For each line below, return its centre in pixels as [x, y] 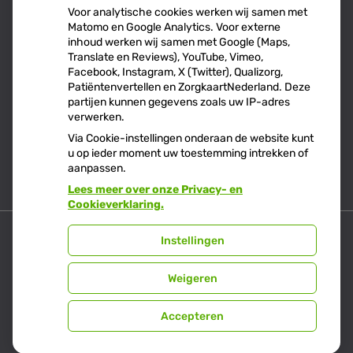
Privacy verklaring [91, 310]
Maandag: [43, 40]
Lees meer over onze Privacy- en [155, 190]
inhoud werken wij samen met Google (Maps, [179, 42]
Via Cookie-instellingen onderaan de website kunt [191, 138]
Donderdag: [50, 78]
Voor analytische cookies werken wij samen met [188, 12]
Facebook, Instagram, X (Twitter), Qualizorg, [175, 72]
